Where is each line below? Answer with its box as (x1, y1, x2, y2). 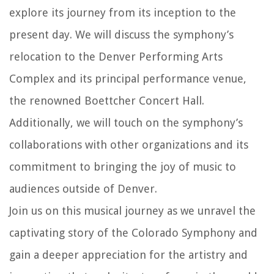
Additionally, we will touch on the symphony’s (9, 116, 243, 129)
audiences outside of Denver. (9, 182, 157, 195)
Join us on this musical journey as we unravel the (9, 204, 256, 217)
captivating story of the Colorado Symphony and (9, 226, 257, 239)
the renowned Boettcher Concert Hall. (9, 94, 204, 107)
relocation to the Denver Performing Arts (9, 50, 223, 63)
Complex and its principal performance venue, (9, 72, 246, 85)
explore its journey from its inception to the (9, 6, 236, 19)
